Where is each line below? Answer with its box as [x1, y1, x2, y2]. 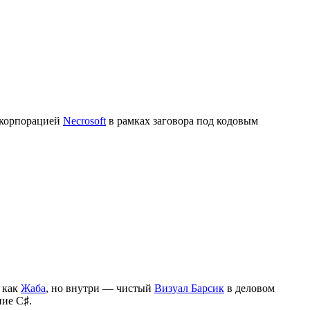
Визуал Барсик [154, 282, 224, 294]
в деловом [224, 282, 275, 294]
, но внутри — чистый [46, 282, 154, 294]
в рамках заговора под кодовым [106, 114, 258, 127]
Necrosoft [63, 114, 106, 127]
